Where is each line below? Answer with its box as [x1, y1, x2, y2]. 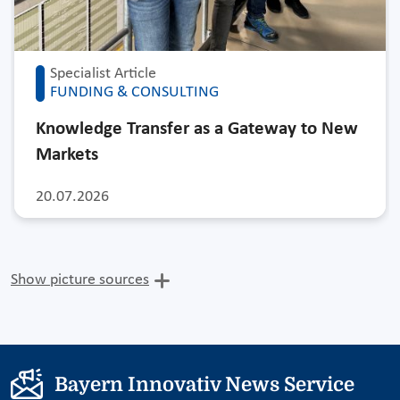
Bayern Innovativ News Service [54, 372, 354, 396]
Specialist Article [50, 65, 156, 83]
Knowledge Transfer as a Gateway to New [36, 120, 358, 139]
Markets [36, 146, 98, 165]
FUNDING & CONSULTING [50, 84, 219, 102]
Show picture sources [11, 271, 149, 289]
